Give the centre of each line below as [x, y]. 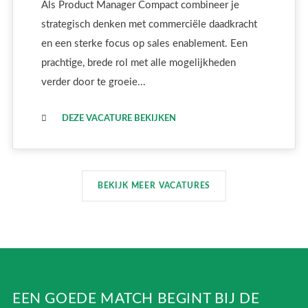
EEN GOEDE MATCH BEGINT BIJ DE [136, 299]
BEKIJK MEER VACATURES [154, 186]
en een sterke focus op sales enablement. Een [144, 43]
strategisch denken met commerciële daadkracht [149, 24]
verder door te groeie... [93, 82]
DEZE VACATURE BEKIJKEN [119, 118]
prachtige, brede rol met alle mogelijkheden [138, 63]
